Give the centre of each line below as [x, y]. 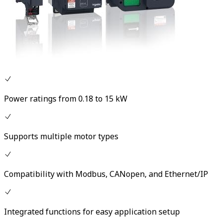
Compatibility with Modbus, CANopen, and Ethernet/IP [106, 174]
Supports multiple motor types [61, 137]
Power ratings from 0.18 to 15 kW [66, 99]
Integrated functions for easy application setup [92, 212]
